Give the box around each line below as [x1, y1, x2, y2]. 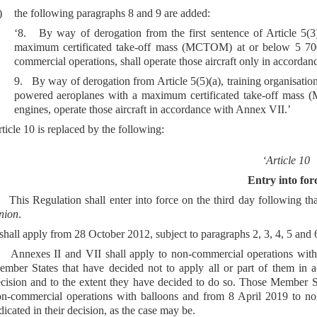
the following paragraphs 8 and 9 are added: [13, 7, 210, 20]
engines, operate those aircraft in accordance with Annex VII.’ [13, 103, 291, 116]
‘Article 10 [262, 154, 310, 167]
